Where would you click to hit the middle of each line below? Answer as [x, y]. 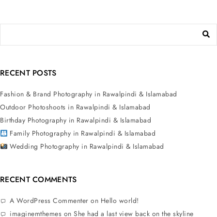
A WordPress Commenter [49, 201]
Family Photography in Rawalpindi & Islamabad [82, 133]
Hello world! [120, 201]
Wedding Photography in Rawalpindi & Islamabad [86, 147]
